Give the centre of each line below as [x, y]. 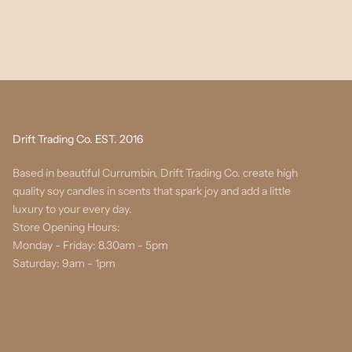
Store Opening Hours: [66, 227]
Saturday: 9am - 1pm [64, 263]
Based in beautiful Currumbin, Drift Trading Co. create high [155, 172]
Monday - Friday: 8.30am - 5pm [90, 245]
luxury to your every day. [72, 209]
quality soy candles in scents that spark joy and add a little [152, 191]
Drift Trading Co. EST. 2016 [78, 139]
